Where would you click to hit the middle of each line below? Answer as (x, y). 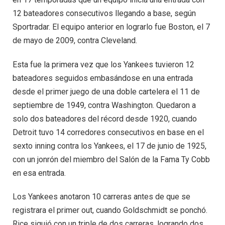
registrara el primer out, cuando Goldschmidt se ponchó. (110, 210)
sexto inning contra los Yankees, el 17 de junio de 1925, (109, 146)
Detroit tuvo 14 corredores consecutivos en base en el (108, 132)
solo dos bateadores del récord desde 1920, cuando (105, 119)
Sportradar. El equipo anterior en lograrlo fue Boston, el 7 (111, 27)
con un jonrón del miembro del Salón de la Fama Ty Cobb (111, 159)
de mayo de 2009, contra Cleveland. (75, 41)
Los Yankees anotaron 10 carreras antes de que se (101, 197)
